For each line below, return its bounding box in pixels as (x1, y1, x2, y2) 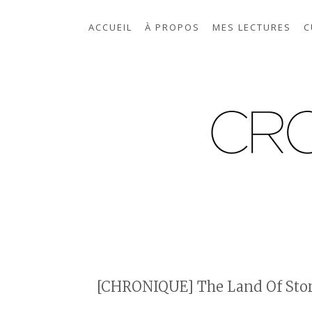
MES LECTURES (212, 21, 291, 33)
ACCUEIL (88, 21, 132, 33)
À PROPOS (145, 21, 200, 33)
